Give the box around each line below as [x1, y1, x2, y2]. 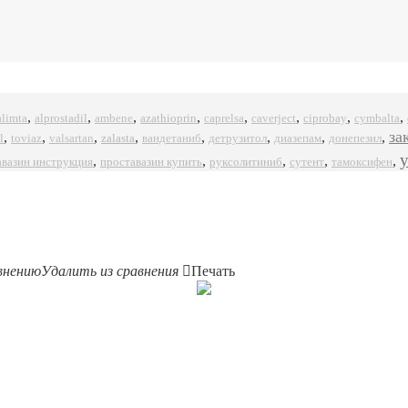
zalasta [101, 131, 135, 145]
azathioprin [140, 111, 197, 125]
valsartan [49, 132, 94, 145]
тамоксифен [331, 156, 393, 168]
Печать [191, 262, 235, 279]
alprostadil [35, 111, 87, 125]
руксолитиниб [209, 155, 282, 168]
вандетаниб [142, 132, 201, 145]
